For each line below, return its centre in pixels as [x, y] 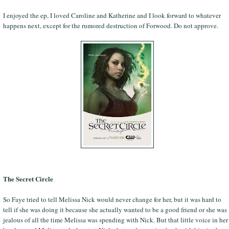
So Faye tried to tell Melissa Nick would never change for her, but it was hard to [112, 199]
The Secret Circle [28, 178]
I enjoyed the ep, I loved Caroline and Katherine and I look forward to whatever [112, 15]
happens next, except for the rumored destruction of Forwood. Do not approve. [110, 25]
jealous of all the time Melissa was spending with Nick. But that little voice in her [115, 220]
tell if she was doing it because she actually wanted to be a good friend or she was [115, 209]
